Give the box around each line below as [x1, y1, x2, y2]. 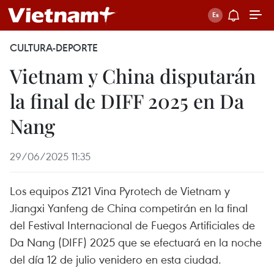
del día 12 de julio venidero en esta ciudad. [10, 251, 221, 267]
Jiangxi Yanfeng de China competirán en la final [10, 200, 248, 215]
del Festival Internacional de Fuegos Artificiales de [10, 217, 255, 232]
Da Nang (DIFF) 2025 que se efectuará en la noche [10, 234, 262, 250]
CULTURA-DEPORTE [10, 41, 98, 54]
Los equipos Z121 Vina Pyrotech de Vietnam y [10, 183, 230, 198]
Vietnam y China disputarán [10, 62, 256, 89]
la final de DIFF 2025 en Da [10, 87, 244, 114]
